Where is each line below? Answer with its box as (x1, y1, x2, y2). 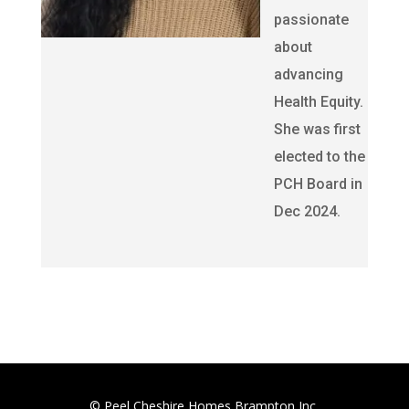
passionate (273, 11, 349, 28)
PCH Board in (273, 175, 362, 193)
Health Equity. (273, 93, 363, 110)
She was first (273, 121, 361, 138)
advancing (273, 66, 343, 83)
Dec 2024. (273, 203, 341, 220)
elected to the (273, 148, 365, 165)
